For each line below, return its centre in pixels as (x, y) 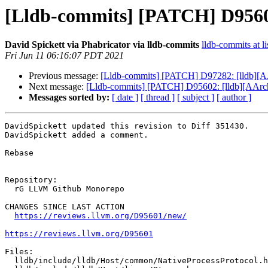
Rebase (19, 153)
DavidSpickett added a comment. (77, 135)
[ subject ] (196, 98)
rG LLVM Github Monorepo (10, 189)
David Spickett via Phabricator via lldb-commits (102, 45)
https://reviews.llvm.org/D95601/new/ (100, 216)
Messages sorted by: (69, 98)
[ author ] (234, 98)
